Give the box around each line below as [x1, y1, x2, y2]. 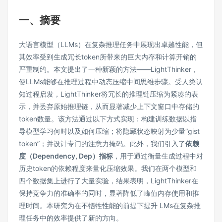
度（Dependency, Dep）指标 [19, 152, 113, 161]
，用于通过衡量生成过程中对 [113, 152, 203, 161]
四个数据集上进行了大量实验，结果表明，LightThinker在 [19, 176, 198, 185]
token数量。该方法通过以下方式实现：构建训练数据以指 [19, 114, 197, 123]
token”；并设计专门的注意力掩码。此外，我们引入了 [19, 139, 185, 148]
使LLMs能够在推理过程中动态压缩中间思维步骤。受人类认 [19, 77, 203, 86]
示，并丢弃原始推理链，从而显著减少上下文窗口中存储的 [19, 102, 199, 111]
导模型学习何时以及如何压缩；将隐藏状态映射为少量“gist [19, 127, 200, 136]
